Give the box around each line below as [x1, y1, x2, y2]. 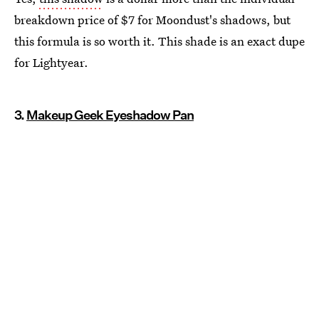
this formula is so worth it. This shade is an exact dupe [14, 33, 305, 49]
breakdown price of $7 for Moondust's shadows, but [14, 11, 291, 28]
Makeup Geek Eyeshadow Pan [26, 108, 194, 122]
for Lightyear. [14, 54, 88, 70]
